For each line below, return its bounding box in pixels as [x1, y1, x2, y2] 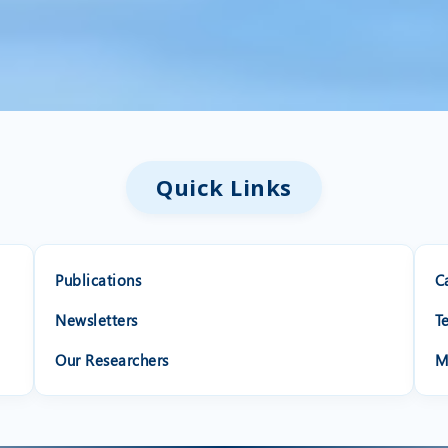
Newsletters [55, 310, 138, 331]
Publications [55, 270, 142, 291]
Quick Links [156, 172, 292, 203]
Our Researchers [55, 350, 169, 371]
